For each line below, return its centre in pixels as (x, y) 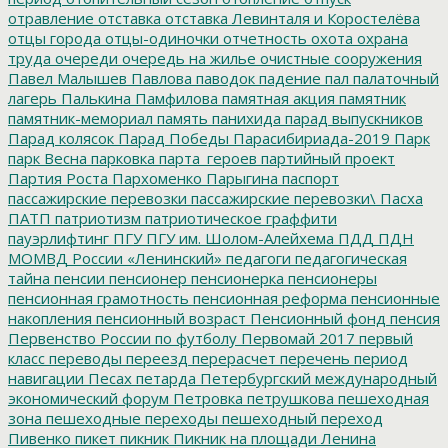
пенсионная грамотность (98, 297)
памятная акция (276, 97)
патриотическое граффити (239, 217)
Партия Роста (58, 177)
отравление (51, 17)
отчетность (263, 37)
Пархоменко (155, 177)
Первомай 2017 (296, 337)
